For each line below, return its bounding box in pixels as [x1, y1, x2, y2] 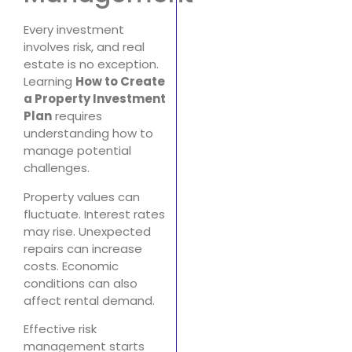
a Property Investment [24, 90, 166, 108]
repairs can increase [24, 240, 142, 257]
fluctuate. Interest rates [24, 205, 165, 222]
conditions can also [24, 274, 137, 291]
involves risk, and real [24, 38, 145, 56]
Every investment [24, 21, 124, 38]
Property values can [24, 188, 140, 205]
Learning [24, 73, 75, 90]
